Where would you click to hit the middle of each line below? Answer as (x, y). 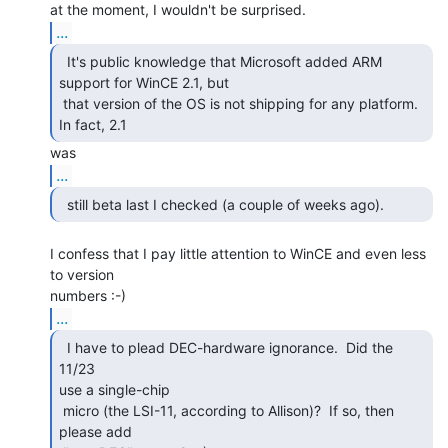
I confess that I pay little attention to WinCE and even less (238, 253)
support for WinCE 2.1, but (144, 82)
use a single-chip (114, 389)
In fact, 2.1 (95, 124)
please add (95, 431)
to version (82, 274)
